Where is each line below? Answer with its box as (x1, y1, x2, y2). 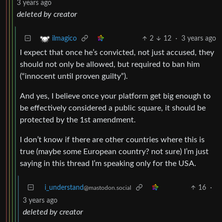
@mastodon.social (84, 184, 131, 191)
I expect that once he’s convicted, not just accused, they (20, 48, 214, 56)
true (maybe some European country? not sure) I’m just (20, 147, 209, 156)
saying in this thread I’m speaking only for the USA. (20, 159, 196, 167)
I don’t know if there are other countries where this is (20, 135, 205, 144)
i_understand (45, 184, 84, 191)
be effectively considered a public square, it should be (20, 104, 206, 112)
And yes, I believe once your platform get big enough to (20, 92, 211, 100)
